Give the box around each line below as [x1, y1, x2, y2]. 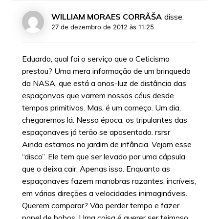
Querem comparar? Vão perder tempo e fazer [22, 200, 179, 210]
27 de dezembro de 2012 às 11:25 [51, 22, 154, 31]
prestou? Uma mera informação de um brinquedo [22, 66, 191, 76]
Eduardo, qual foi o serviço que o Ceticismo [22, 53, 170, 64]
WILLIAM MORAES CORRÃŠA [51, 11, 162, 22]
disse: [164, 11, 184, 22]
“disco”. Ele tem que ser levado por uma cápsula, [22, 151, 187, 161]
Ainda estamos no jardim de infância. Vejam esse [22, 139, 192, 149]
